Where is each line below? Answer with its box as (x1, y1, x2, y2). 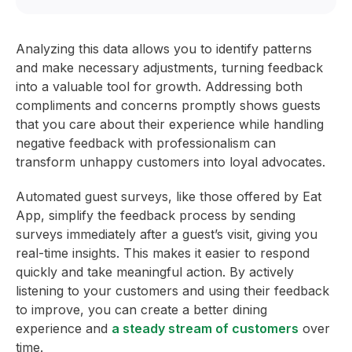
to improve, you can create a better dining (16, 302, 267, 318)
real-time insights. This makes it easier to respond (16, 245, 310, 262)
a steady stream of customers (112, 321, 299, 337)
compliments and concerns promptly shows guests (16, 97, 321, 114)
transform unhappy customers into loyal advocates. (16, 154, 325, 170)
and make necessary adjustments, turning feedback (16, 60, 323, 76)
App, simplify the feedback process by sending (16, 207, 295, 224)
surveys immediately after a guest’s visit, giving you (16, 226, 317, 243)
